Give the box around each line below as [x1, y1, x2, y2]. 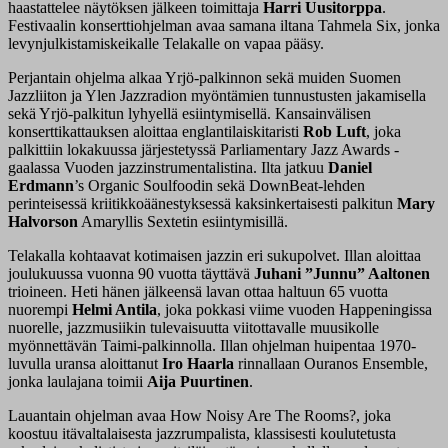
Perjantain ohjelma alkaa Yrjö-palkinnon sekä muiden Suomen [8, 69, 401, 87]
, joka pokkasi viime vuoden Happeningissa [157, 301, 432, 319]
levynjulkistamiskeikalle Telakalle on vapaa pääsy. [8, 35, 324, 53]
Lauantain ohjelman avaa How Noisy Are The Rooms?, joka [8, 407, 391, 425]
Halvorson [8, 213, 78, 231]
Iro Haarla [162, 355, 234, 373]
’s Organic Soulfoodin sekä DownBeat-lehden [74, 177, 365, 195]
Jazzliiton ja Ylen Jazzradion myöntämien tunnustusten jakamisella [8, 87, 426, 105]
